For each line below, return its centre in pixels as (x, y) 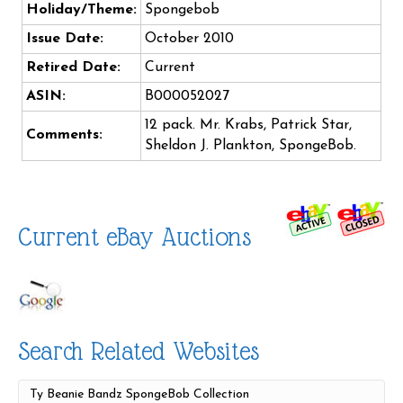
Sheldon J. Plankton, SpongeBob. (251, 146)
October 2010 (189, 39)
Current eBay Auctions (134, 237)
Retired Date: (73, 68)
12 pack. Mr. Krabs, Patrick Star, (248, 125)
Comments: (64, 135)
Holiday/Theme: (81, 10)
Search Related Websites (139, 352)
